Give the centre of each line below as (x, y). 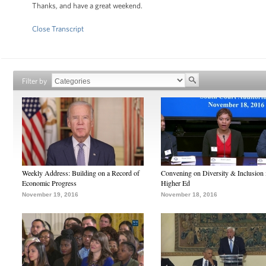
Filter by (34, 81)
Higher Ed (175, 183)
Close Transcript (58, 29)
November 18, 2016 (189, 194)
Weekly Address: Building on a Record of (81, 173)
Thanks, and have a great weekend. (87, 6)
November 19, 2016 (50, 194)
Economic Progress (49, 183)
